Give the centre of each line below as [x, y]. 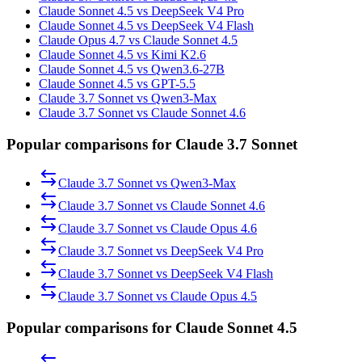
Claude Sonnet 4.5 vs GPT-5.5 [117, 83]
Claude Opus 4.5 [214, 297]
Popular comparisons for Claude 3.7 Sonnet [152, 144]
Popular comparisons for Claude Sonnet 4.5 [152, 327]
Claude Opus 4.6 [214, 229]
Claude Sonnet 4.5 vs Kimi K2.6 [122, 54]
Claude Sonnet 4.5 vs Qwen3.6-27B [132, 69]
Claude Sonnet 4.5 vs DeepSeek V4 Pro [141, 11]
